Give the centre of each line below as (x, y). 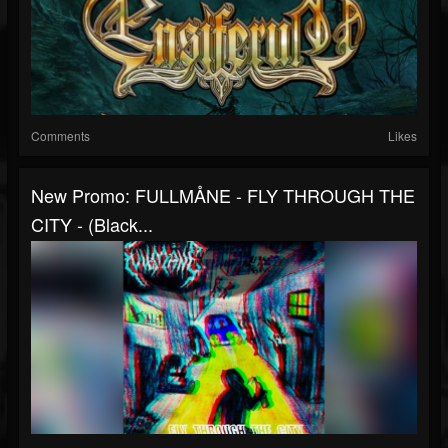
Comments (60, 135)
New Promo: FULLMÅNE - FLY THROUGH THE (223, 195)
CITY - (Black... (92, 224)
